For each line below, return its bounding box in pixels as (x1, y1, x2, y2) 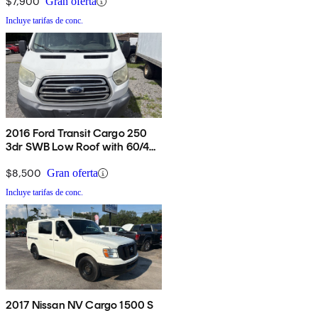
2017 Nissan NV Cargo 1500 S (6, 298, 154, 312)
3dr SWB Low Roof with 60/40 (6, 140, 157, 154)
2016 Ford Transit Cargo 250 (6, 126, 148, 141)
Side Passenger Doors (6, 153, 114, 168)
